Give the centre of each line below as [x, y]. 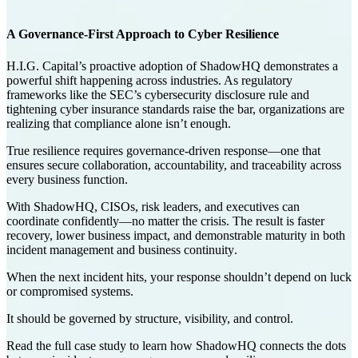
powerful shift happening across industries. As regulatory [149, 80]
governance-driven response [197, 150]
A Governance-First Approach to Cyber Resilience [143, 34]
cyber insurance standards [125, 109]
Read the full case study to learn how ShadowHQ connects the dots [176, 345]
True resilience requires [66, 150]
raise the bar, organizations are [267, 109]
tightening [33, 109]
